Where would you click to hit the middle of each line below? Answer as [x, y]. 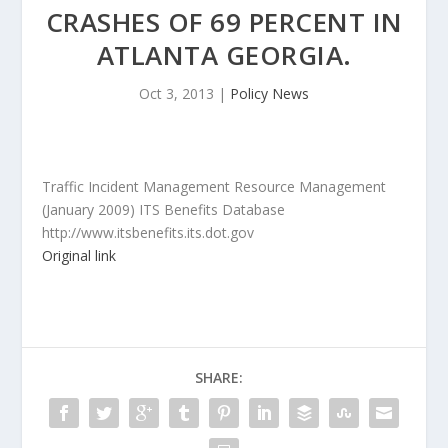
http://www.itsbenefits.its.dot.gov [148, 232]
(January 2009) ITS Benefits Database [164, 209]
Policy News [269, 93]
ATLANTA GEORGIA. [224, 55]
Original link [79, 255]
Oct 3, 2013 [176, 93]
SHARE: [219, 377]
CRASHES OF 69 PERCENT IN [224, 22]
